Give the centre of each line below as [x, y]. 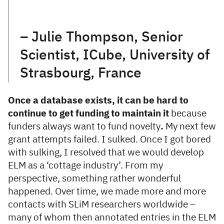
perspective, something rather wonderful [94, 179]
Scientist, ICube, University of [115, 56]
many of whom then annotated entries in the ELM [112, 218]
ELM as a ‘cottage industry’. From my [85, 166]
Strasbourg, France [81, 74]
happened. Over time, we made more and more [107, 192]
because [188, 114]
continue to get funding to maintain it [88, 114]
